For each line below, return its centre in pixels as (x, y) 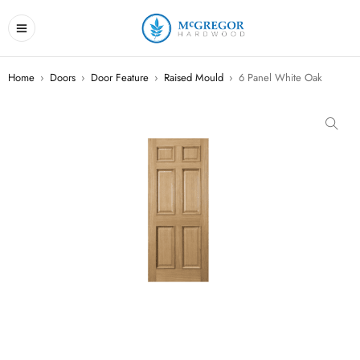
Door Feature (120, 78)
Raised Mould (194, 78)
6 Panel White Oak (280, 78)
